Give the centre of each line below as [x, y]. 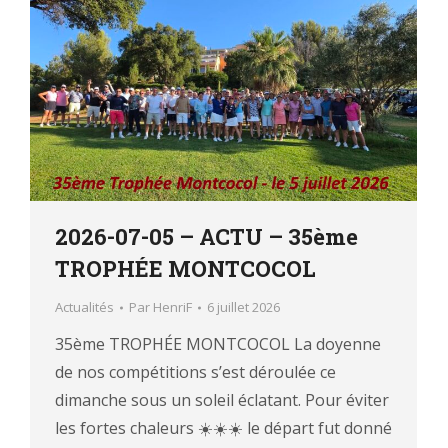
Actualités [84, 307]
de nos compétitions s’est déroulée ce [195, 372]
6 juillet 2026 [243, 307]
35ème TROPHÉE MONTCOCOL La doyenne [218, 344]
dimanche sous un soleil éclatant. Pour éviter [222, 400]
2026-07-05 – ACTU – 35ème [206, 237]
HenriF [172, 307]
